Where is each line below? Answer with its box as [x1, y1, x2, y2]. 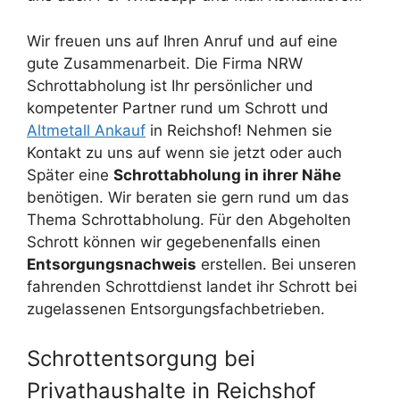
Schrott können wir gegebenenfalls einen [27, 232, 321, 251]
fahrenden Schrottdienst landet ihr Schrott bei [27, 277, 357, 296]
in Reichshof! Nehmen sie [146, 121, 332, 139]
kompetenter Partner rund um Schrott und [27, 98, 329, 117]
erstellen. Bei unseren [196, 254, 356, 273]
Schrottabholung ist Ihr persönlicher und [27, 76, 313, 95]
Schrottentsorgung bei [27, 346, 255, 372]
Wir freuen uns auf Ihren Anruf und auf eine [27, 31, 337, 50]
